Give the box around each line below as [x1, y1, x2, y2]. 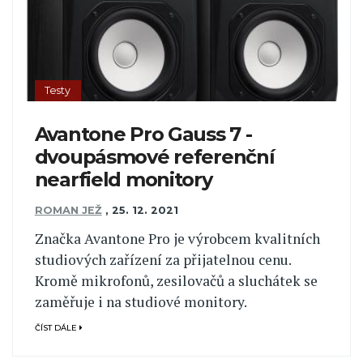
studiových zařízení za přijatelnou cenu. [34, 250, 291, 269]
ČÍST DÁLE [34, 323, 79, 333]
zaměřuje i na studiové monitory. [34, 292, 247, 311]
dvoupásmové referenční [34, 145, 275, 169]
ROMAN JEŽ [34, 204, 102, 217]
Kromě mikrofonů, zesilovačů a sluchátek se [34, 271, 318, 290]
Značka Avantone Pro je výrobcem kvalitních [34, 228, 320, 248]
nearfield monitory [34, 168, 212, 192]
